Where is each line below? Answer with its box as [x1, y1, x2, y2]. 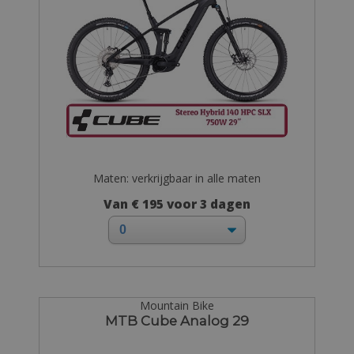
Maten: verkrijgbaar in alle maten [92, 170, 261, 186]
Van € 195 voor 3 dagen [103, 196, 250, 213]
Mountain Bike [139, 298, 214, 314]
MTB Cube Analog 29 [104, 313, 249, 330]
